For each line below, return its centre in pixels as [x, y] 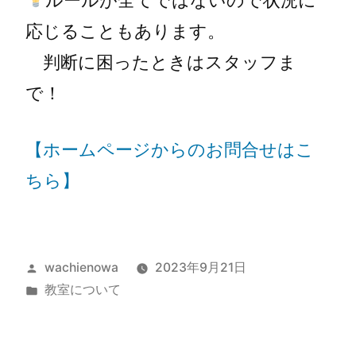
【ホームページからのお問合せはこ [170, 149]
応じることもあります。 [125, 31]
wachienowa [81, 267]
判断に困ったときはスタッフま [161, 62]
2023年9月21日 [200, 267]
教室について [82, 289]
